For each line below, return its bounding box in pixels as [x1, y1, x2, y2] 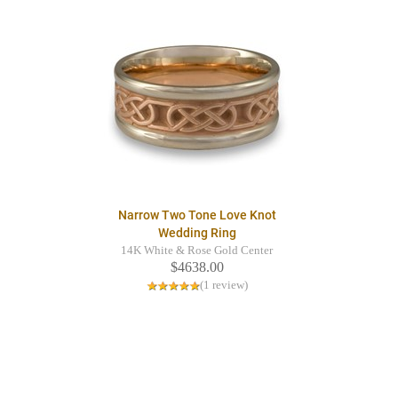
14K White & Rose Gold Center [121, 244, 273, 258]
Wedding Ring [157, 226, 236, 241]
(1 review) [199, 279, 248, 292]
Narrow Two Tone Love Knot [117, 208, 276, 223]
